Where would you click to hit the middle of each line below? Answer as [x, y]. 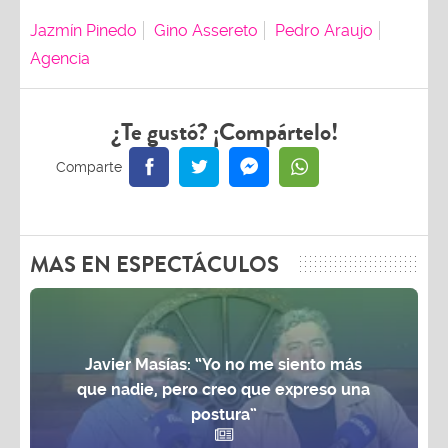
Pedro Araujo [324, 30]
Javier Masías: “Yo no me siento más [224, 364]
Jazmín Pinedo [83, 30]
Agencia [60, 58]
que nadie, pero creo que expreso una [224, 389]
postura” [223, 414]
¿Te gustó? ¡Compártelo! [224, 132]
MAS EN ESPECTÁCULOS [154, 264]
